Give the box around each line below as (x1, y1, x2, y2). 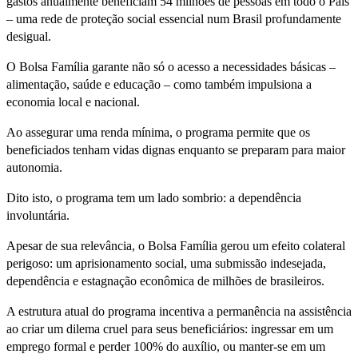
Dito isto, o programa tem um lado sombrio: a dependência (6, 191, 301, 205)
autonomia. (6, 161, 62, 175)
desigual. (6, 30, 51, 44)
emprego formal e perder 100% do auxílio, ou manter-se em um (6, 340, 325, 354)
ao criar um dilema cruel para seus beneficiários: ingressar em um (6, 322, 333, 336)
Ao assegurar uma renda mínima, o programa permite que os (6, 125, 310, 140)
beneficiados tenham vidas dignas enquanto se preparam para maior (6, 143, 345, 157)
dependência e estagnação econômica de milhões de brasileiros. (6, 274, 324, 288)
